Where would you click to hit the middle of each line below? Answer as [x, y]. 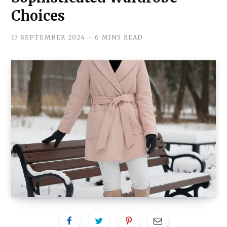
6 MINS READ [119, 37]
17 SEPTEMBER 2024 [48, 37]
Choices [38, 15]
